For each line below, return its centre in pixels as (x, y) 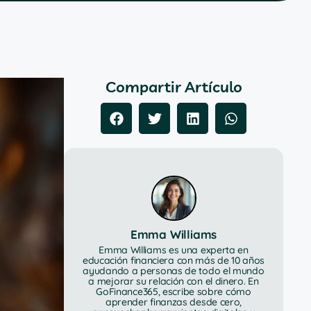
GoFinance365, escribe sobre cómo (174, 292)
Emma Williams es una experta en (174, 250)
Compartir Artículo (174, 87)
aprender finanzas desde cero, (174, 302)
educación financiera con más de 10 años (174, 260)
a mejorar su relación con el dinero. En (174, 281)
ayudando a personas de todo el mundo (174, 271)
